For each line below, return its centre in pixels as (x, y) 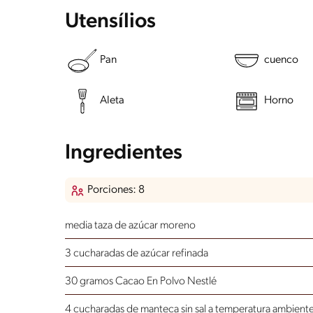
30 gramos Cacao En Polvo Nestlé (141, 281)
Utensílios (110, 22)
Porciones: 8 (116, 190)
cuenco (281, 60)
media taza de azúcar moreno (130, 225)
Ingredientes (124, 153)
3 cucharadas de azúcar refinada (137, 253)
